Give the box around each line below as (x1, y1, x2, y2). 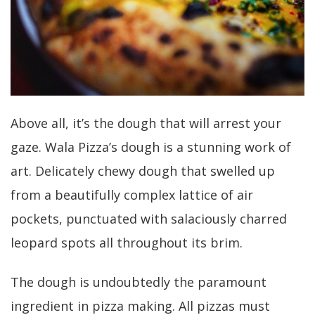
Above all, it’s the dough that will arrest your (11, 114, 281, 131)
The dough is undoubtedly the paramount (11, 273, 266, 290)
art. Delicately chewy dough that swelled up (11, 162, 275, 179)
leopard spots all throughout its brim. (11, 233, 243, 251)
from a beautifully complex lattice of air (11, 186, 253, 203)
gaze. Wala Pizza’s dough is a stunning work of (11, 138, 291, 155)
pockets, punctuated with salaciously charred (11, 210, 287, 227)
